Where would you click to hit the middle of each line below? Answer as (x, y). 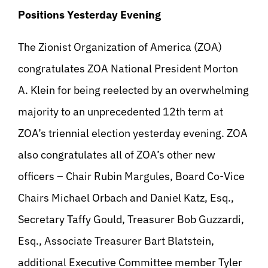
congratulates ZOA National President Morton (128, 68)
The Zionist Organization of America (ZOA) (120, 47)
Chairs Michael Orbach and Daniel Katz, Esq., (126, 198)
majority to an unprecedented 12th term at (121, 112)
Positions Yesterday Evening (89, 15)
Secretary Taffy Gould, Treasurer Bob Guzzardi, (131, 219)
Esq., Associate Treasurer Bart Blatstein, (116, 241)
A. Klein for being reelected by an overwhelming (133, 90)
